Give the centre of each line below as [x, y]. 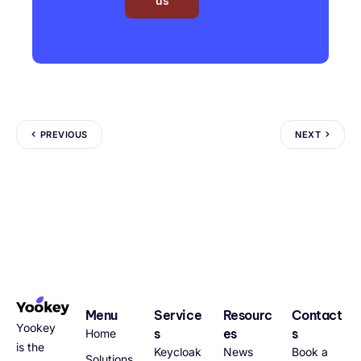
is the [30, 347]
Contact [317, 315]
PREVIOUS [64, 134]
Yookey [36, 328]
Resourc [247, 315]
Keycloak [178, 351]
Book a [310, 351]
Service [178, 315]
